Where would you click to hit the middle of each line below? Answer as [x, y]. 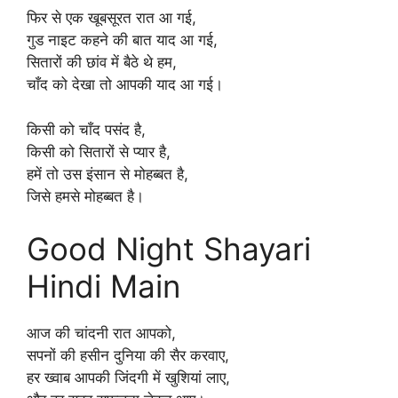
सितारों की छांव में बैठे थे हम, [102, 62]
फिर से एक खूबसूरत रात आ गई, [111, 18]
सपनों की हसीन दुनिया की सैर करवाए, [128, 355]
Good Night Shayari [169, 249]
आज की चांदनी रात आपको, [101, 333]
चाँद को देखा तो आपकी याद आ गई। [125, 84]
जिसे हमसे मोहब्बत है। [85, 196]
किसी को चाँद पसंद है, [86, 129]
